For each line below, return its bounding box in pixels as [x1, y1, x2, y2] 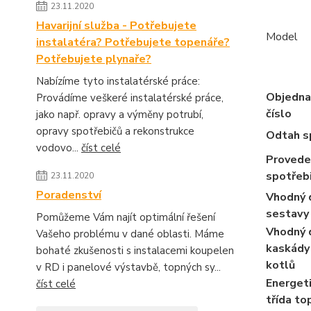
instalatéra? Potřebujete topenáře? [36, 35, 230, 50]
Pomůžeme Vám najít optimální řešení [36, 210, 215, 224]
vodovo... [36, 141, 81, 155]
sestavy [265, 206, 309, 221]
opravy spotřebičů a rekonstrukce [36, 124, 194, 138]
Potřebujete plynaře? [36, 51, 151, 67]
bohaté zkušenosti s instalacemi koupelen [36, 244, 234, 258]
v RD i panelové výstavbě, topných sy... [36, 260, 221, 274]
